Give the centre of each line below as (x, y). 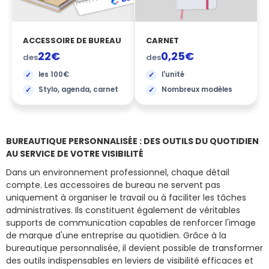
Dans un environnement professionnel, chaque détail (118, 172)
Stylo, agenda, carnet (78, 89)
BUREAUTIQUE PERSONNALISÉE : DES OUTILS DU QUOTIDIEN (132, 141)
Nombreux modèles (197, 89)
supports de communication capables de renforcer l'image (131, 222)
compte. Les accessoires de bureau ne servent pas (113, 185)
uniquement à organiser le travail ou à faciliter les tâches (126, 197)
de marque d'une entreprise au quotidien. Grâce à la (116, 235)
